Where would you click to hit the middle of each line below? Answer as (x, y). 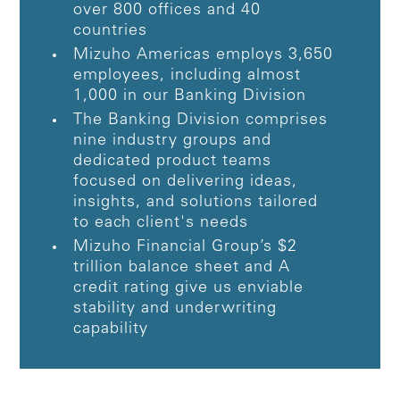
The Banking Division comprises (201, 120)
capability (111, 329)
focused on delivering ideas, (186, 182)
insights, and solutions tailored (196, 202)
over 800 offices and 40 (167, 10)
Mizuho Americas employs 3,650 (204, 55)
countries (111, 31)
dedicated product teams (173, 161)
